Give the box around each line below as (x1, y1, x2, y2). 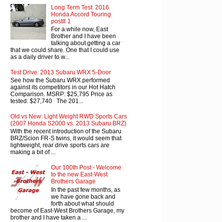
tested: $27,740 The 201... (10, 98, 83, 105)
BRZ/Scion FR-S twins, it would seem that (10, 135, 121, 142)
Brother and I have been (51, 33, 116, 40)
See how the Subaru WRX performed (10, 77, 110, 84)
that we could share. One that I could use (10, 47, 119, 54)
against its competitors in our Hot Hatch (10, 84, 115, 91)
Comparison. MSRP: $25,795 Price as (10, 91, 112, 98)
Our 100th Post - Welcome (51, 164, 121, 171)
